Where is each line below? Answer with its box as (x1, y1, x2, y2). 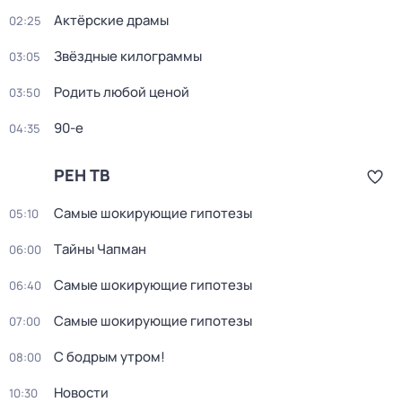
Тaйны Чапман (54, 240, 146, 258)
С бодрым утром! (54, 347, 165, 366)
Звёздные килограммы (54, 47, 202, 66)
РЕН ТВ (54, 164, 109, 186)
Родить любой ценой (54, 83, 189, 101)
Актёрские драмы (54, 11, 169, 30)
